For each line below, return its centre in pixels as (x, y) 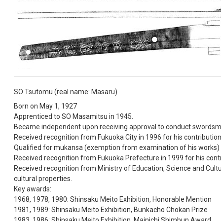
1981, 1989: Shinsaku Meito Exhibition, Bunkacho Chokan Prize (111, 209)
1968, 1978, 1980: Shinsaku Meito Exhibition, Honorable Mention (113, 199)
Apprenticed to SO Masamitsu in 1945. (74, 116)
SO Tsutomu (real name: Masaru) (66, 92)
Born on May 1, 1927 (45, 106)
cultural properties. (43, 178)
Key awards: (33, 189)
